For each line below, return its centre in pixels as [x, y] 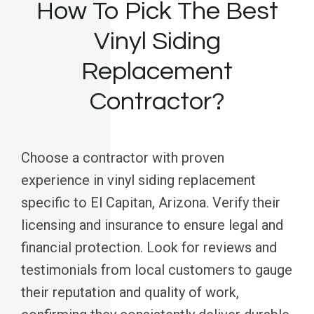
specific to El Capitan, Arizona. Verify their [151, 203]
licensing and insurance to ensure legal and [152, 225]
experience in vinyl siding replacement [138, 180]
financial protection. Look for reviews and [149, 248]
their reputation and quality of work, [130, 293]
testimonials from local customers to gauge [157, 270]
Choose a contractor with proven [123, 158]
